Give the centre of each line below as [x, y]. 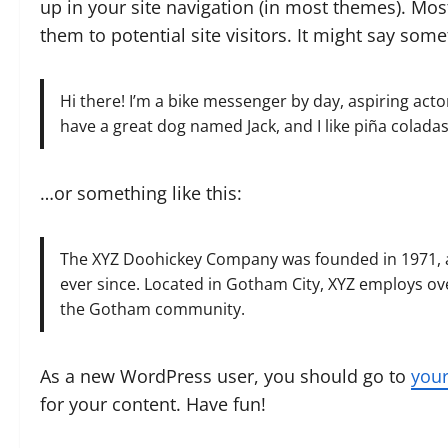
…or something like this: [141, 193]
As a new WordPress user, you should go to [225, 376]
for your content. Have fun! [153, 404]
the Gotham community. [152, 309]
